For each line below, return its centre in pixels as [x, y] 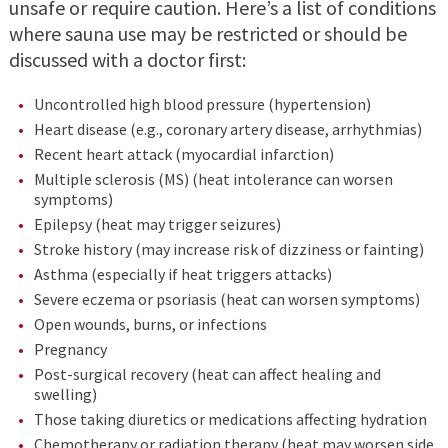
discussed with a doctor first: [127, 60]
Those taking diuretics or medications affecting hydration [230, 419]
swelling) [65, 394]
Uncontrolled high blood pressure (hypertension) [202, 104]
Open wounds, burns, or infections [150, 324]
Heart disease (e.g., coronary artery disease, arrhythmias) [227, 129]
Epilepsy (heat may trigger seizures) [157, 224]
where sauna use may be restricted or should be [207, 34]
